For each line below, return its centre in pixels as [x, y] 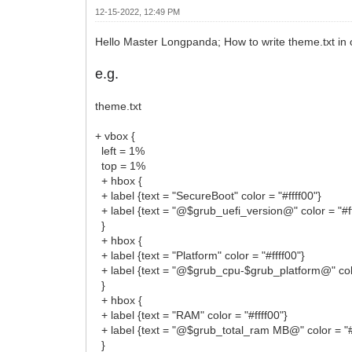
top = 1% [121, 165]
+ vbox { [115, 136]
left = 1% [120, 150]
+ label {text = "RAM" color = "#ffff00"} [192, 315]
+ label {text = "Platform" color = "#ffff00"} [200, 255]
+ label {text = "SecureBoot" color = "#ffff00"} [209, 195]
